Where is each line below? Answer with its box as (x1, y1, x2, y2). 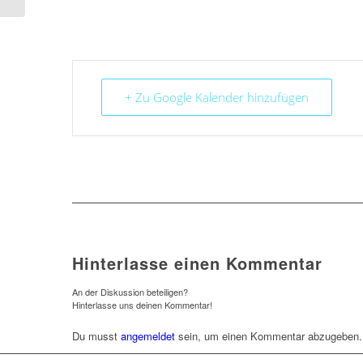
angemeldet (121, 328, 175, 344)
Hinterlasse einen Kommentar (72, 251, 322, 275)
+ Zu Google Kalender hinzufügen (125, 89, 309, 105)
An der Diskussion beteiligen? (72, 285, 188, 298)
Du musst (72, 328, 121, 344)
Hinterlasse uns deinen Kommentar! (72, 298, 212, 311)
